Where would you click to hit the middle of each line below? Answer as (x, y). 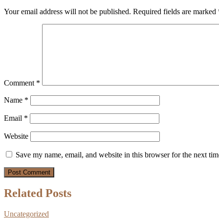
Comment (20, 83)
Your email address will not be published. (67, 11)
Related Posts (38, 193)
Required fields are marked (175, 11)
